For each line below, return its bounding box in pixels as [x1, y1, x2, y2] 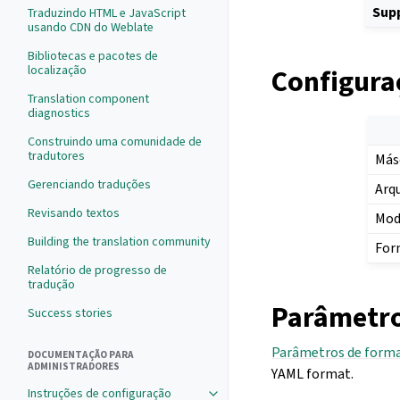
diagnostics [28, 104, 90, 121]
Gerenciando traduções [28, 176, 151, 193]
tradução [28, 276, 75, 293]
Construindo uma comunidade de [28, 133, 202, 150]
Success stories [28, 304, 112, 321]
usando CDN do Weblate [28, 19, 154, 36]
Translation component [28, 90, 149, 107]
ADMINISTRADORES [28, 360, 120, 373]
